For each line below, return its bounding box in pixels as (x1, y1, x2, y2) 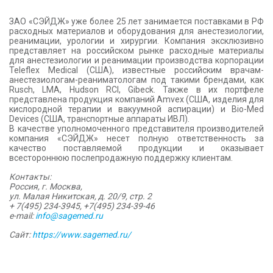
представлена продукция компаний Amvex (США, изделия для (9, 94, 264, 104)
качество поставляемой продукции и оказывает (9, 143, 264, 153)
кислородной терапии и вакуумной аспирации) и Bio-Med (9, 104, 264, 114)
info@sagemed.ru (35, 211, 103, 221)
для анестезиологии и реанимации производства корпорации (9, 55, 264, 65)
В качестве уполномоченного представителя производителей (9, 124, 264, 133)
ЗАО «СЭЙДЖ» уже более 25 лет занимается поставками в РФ (9, 16, 264, 26)
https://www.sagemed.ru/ (32, 230, 131, 239)
